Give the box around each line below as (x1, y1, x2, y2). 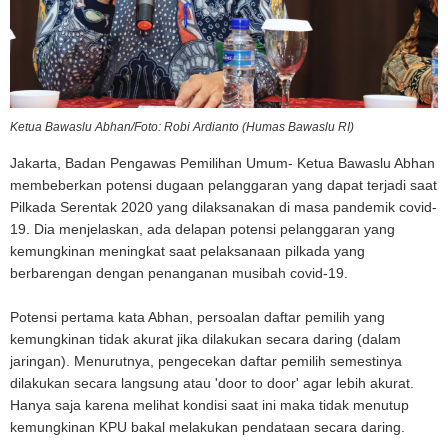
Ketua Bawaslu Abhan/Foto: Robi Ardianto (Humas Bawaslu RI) (10, 119, 354, 134)
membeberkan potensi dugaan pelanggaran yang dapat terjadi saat (10, 176, 437, 193)
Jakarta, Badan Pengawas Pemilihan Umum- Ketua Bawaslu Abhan (10, 154, 435, 171)
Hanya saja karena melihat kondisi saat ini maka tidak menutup (10, 396, 409, 413)
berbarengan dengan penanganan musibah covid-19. (10, 264, 348, 281)
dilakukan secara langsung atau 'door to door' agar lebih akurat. (10, 374, 414, 391)
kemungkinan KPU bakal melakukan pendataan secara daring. (10, 418, 405, 435)
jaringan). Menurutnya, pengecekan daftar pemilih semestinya (10, 352, 402, 369)
